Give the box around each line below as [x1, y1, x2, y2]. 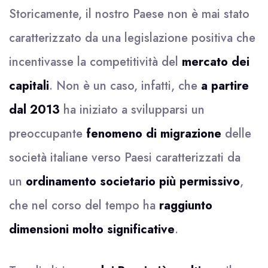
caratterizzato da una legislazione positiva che [9, 29, 255, 47]
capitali [9, 77, 49, 95]
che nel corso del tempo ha [9, 197, 159, 214]
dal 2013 [9, 101, 60, 118]
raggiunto [159, 197, 212, 214]
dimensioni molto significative [9, 221, 175, 238]
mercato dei [182, 53, 249, 71]
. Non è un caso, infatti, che [49, 77, 201, 95]
